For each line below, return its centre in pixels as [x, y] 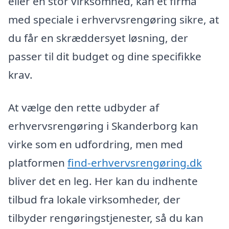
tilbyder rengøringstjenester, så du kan [106, 218]
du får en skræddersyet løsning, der [98, 38]
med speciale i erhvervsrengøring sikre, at [114, 20]
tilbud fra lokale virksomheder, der [94, 200]
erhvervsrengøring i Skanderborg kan [103, 126]
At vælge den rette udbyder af [84, 108]
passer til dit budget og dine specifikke [105, 56]
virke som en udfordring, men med [96, 144]
